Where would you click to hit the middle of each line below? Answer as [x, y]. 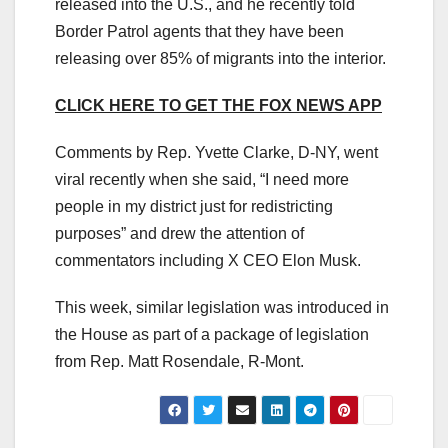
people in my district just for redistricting [194, 206]
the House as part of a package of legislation [212, 334]
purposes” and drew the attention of [179, 233]
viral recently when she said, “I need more [202, 179]
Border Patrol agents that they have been [199, 31]
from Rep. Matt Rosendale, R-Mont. [179, 361]
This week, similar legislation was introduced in [222, 307]
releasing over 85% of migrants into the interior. [220, 58]
